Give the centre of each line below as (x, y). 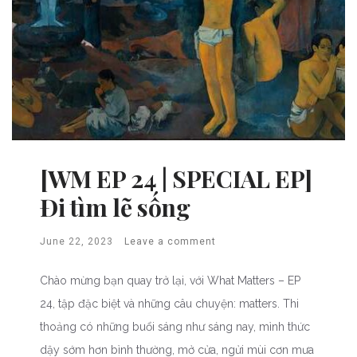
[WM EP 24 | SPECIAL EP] (176, 179)
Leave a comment (170, 242)
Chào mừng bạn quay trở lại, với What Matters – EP (170, 281)
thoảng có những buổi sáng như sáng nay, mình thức (175, 327)
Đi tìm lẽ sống (115, 208)
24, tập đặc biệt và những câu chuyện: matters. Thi (169, 304)
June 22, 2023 (76, 242)
